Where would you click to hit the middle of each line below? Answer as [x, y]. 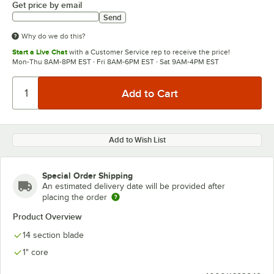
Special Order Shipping [87, 176]
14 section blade [53, 235]
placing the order [75, 197]
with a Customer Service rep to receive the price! [149, 52]
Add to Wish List [137, 140]
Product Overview [47, 217]
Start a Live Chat [40, 52]
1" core [35, 252]
